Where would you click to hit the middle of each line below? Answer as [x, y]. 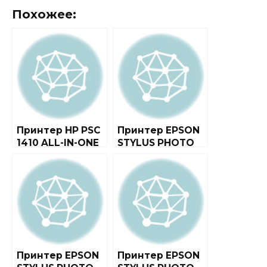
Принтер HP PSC [58, 130]
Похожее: [44, 14]
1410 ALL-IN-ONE [58, 142]
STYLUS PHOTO [156, 142]
